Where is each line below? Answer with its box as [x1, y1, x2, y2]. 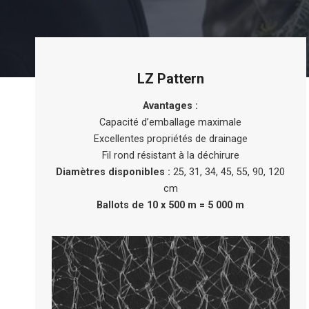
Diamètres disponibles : [56, 166, 171, 178]
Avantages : [143, 100, 199, 112]
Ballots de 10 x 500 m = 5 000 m [97, 199, 245, 211]
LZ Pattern [137, 70, 204, 87]
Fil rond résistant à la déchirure [101, 150, 239, 161]
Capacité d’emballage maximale [99, 117, 242, 128]
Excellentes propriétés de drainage [93, 133, 248, 145]
